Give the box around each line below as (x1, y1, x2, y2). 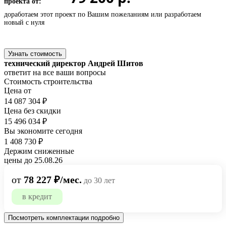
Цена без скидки (4, 106, 61, 115)
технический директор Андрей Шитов (4, 59, 143, 68)
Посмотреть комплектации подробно (8, 213, 120, 221)
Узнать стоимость (8, 49, 62, 58)
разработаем (164, 10, 201, 18)
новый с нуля (4, 18, 44, 26)
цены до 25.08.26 (4, 155, 63, 164)
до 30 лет (82, 176, 115, 185)
